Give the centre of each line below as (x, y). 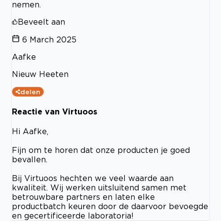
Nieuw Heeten (40, 74)
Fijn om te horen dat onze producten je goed (101, 150)
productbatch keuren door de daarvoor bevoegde (110, 206)
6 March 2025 (49, 39)
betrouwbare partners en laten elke (83, 197)
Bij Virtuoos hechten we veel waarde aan (93, 178)
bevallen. (30, 160)
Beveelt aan (41, 21)
